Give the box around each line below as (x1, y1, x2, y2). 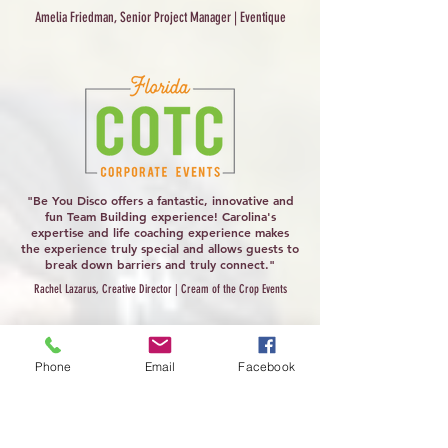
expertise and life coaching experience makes (31, 224, 289, 240)
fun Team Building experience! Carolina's (44, 208, 276, 224)
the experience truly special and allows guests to (21, 240, 299, 256)
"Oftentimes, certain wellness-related (54, 418, 266, 434)
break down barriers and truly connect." (45, 256, 275, 272)
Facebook (238, 358, 295, 374)
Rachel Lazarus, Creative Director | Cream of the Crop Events (33, 282, 287, 296)
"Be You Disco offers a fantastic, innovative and (26, 192, 294, 208)
